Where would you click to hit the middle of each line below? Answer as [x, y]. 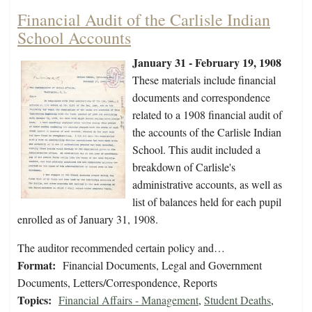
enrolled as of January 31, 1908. [88, 219]
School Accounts [74, 38]
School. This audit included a [196, 150]
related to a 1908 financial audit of [207, 115]
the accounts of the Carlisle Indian [207, 132]
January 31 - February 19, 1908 [207, 63]
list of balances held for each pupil [207, 202]
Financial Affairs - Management [128, 300]
